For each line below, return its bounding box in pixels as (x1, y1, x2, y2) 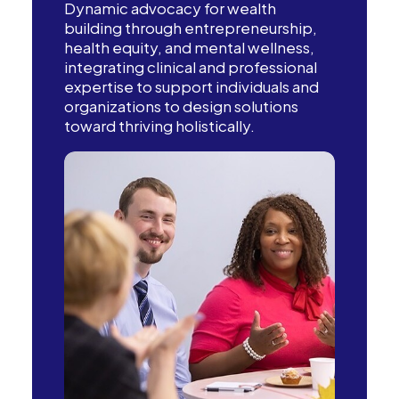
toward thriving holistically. (64, 116, 255, 135)
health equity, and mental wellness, (64, 37, 314, 57)
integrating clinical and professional (64, 57, 317, 77)
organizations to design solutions (64, 96, 298, 116)
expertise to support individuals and (64, 77, 319, 96)
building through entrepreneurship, (64, 18, 317, 37)
